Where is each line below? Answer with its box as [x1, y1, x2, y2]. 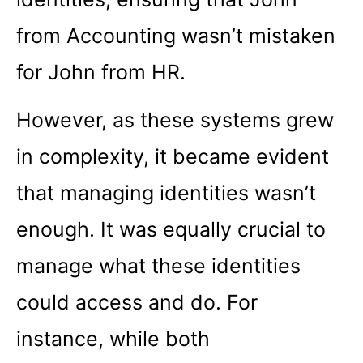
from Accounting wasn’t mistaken [16, 23, 335, 48]
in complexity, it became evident [16, 144, 329, 169]
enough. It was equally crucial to [16, 217, 326, 242]
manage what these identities [16, 254, 301, 279]
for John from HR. [16, 59, 186, 84]
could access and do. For [16, 290, 258, 315]
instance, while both [16, 327, 210, 352]
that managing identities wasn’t [16, 181, 316, 206]
